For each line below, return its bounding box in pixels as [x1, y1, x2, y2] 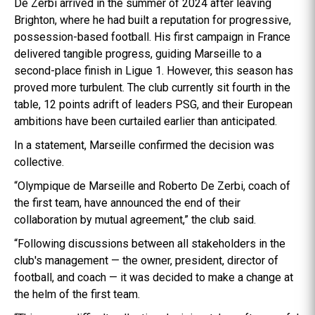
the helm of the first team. [14, 288, 140, 301]
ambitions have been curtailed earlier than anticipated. [14, 115, 277, 128]
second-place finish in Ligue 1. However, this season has [14, 64, 293, 77]
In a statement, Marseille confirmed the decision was [14, 139, 274, 152]
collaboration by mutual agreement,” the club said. [14, 213, 256, 226]
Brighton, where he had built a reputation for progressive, [14, 13, 291, 27]
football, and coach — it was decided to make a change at [14, 271, 293, 284]
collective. [14, 155, 64, 169]
